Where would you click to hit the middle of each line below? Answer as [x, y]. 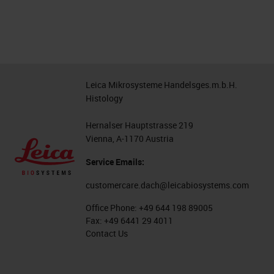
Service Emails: [115, 162]
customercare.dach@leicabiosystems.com [168, 185]
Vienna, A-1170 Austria [130, 139]
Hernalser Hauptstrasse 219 [140, 125]
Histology [105, 98]
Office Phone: [113, 208]
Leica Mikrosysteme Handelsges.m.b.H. [162, 85]
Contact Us [107, 233]
